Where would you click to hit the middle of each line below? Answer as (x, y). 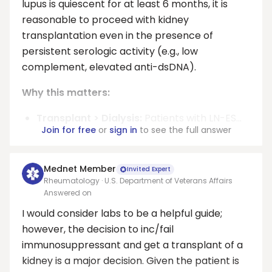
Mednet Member (80, 169)
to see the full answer (184, 130)
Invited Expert (149, 169)
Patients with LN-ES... (192, 118)
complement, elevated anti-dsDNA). (109, 67)
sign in (123, 130)
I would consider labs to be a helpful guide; (122, 213)
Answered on (68, 193)
